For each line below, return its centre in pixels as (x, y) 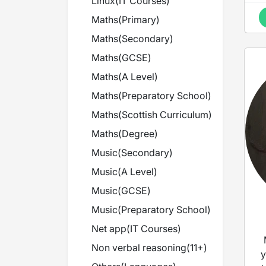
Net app (109, 229)
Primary (139, 20)
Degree (138, 134)
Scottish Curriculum (165, 115)
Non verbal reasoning (139, 248)
